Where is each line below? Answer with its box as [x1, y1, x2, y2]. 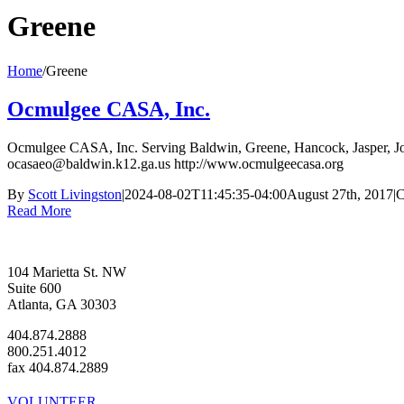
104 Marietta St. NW [7, 263, 126, 280]
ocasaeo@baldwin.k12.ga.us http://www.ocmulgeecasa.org [7, 155, 344, 171]
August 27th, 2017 [287, 186, 393, 202]
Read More [7, 202, 71, 218]
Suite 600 [7, 280, 61, 296]
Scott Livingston [28, 186, 122, 202]
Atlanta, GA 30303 [7, 296, 116, 312]
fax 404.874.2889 [7, 359, 108, 375]
